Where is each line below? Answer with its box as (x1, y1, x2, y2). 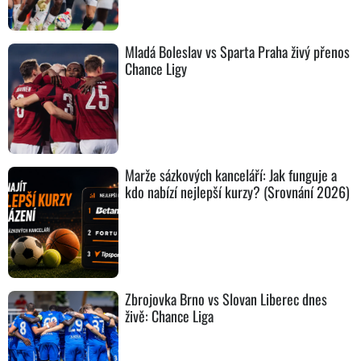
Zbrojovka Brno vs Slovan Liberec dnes (125, 288, 328, 309)
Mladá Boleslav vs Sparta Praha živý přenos (125, 40, 351, 62)
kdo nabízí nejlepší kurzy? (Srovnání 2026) (125, 181, 351, 203)
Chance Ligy (125, 57, 188, 79)
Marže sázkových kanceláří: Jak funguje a (125, 164, 338, 186)
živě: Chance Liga (125, 305, 214, 326)
